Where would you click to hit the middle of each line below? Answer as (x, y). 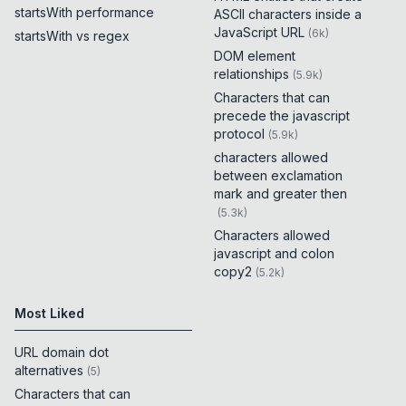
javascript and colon (274, 254)
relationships (251, 74)
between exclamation (278, 176)
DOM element (255, 56)
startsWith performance (84, 13)
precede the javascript (282, 116)
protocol (239, 134)
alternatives (49, 371)
